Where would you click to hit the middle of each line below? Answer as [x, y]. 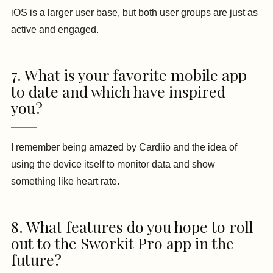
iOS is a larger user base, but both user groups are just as [134, 12]
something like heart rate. [66, 181]
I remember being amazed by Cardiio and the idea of [124, 147]
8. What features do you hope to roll [132, 226]
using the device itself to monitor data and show [113, 164]
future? [38, 259]
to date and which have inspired [118, 91]
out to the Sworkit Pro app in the [122, 243]
